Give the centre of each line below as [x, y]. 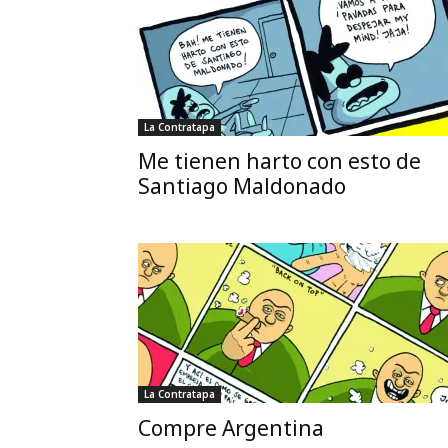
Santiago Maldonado [242, 186]
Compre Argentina [231, 428]
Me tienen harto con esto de [279, 161]
